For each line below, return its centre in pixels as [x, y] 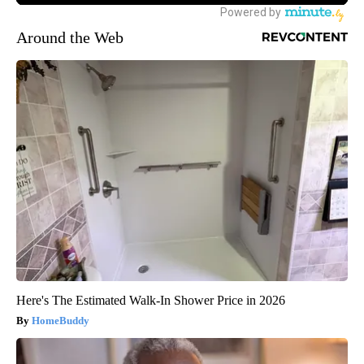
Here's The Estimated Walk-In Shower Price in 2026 [151, 301]
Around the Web [70, 38]
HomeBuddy [61, 321]
